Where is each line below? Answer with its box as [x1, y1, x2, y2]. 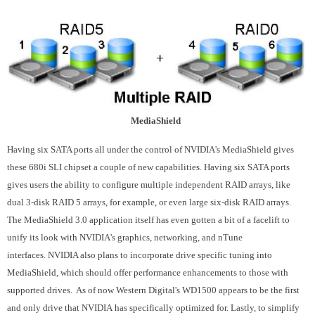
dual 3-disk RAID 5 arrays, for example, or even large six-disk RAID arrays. [7, 197, 291, 208]
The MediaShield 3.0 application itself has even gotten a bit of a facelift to [7, 214, 290, 226]
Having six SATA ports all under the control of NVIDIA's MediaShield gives [7, 144, 294, 155]
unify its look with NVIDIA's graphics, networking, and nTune [7, 232, 243, 243]
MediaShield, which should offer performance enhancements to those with [7, 267, 288, 278]
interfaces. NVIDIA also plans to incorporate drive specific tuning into [7, 250, 272, 261]
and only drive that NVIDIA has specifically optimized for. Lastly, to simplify [7, 302, 300, 314]
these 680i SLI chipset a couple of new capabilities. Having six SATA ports [7, 162, 290, 173]
